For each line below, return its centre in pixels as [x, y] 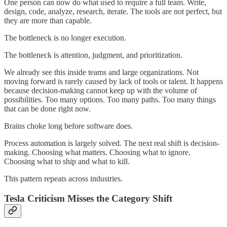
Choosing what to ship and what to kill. [67, 161]
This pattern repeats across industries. [63, 178]
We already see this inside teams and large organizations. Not [101, 72]
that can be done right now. [47, 108]
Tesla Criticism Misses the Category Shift [88, 198]
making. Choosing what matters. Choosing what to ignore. [97, 152]
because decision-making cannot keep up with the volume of [101, 90]
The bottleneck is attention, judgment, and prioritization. [93, 55]
